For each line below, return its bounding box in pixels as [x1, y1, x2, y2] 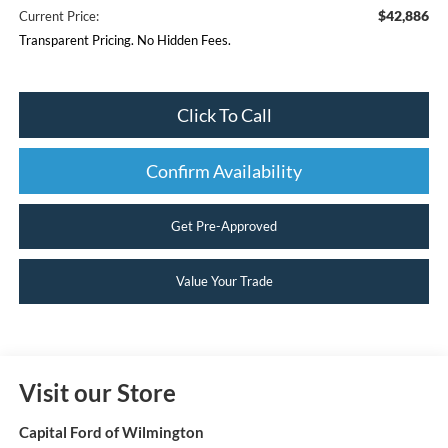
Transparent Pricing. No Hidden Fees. [18, 31, 231, 48]
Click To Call [176, 103, 272, 126]
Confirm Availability [146, 159, 302, 182]
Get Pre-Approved [171, 217, 277, 234]
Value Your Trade [175, 272, 273, 289]
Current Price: [18, 7, 99, 24]
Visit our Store [18, 378, 176, 408]
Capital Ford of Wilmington [18, 423, 204, 442]
